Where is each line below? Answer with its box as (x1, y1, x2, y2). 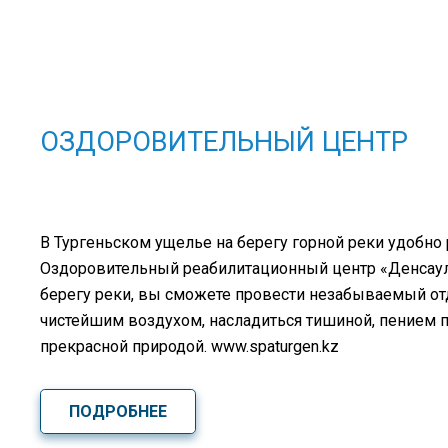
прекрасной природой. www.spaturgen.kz (40, 337, 339, 357)
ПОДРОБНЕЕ (68, 401, 167, 421)
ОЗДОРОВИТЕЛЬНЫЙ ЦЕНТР (40, 126, 408, 159)
